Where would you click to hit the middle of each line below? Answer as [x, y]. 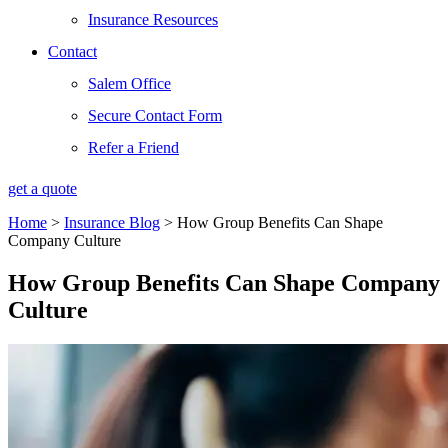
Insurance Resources [153, 19]
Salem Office [129, 83]
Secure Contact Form [155, 115]
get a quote [42, 188]
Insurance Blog [112, 222]
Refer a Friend [133, 147]
